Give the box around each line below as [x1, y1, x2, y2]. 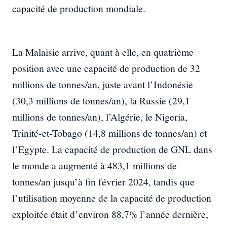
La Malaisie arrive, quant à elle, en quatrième [12, 45, 194, 59]
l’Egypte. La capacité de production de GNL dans [12, 142, 212, 157]
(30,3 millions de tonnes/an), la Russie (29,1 [12, 94, 190, 108]
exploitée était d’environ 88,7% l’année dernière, [12, 207, 208, 221]
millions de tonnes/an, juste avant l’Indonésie [12, 78, 193, 92]
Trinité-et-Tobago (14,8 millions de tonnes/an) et [12, 126, 207, 140]
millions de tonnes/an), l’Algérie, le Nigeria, [12, 110, 187, 124]
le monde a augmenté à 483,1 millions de [12, 159, 177, 173]
